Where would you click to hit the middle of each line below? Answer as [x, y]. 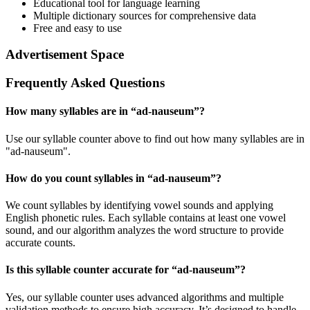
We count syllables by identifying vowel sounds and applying [139, 206]
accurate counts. [40, 243]
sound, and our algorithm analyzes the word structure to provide [145, 230]
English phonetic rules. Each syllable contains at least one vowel [146, 218]
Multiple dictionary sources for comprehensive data [145, 15]
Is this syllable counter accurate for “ [91, 270]
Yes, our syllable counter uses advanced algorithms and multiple [145, 297]
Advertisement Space [65, 55]
